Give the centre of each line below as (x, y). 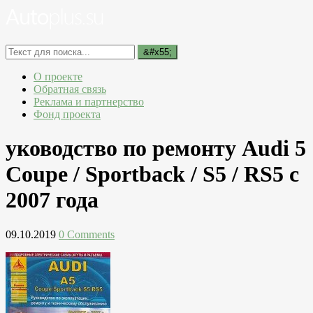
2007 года (52, 200)
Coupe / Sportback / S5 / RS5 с (152, 174)
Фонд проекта (67, 114)
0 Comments (87, 234)
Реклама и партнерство (89, 102)
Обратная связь (70, 89)
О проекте (58, 77)
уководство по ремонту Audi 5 (156, 148)
